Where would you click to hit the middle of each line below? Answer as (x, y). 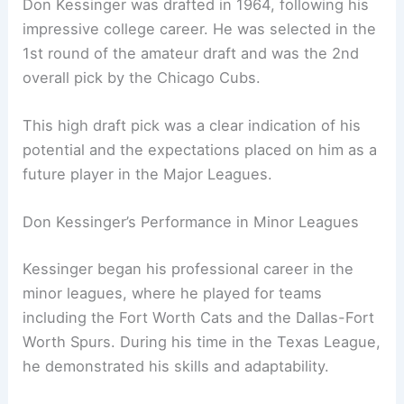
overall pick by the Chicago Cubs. (142, 77)
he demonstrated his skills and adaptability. (176, 366)
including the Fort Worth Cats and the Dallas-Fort (199, 317)
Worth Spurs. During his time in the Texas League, (202, 341)
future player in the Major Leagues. (148, 174)
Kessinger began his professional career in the (188, 268)
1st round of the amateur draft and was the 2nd (191, 53)
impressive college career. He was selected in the (200, 28)
